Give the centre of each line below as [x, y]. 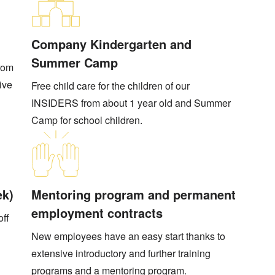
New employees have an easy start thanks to [129, 236]
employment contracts [97, 212]
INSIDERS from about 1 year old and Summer [131, 103]
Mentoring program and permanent [134, 194]
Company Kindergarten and [112, 44]
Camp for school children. [87, 120]
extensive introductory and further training [121, 253]
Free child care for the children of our [111, 86]
